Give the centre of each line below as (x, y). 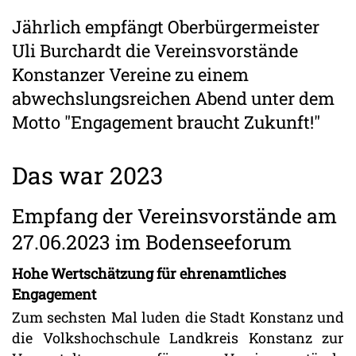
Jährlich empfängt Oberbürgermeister (166, 27)
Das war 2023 (87, 176)
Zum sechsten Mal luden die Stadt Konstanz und (178, 317)
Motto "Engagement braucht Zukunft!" (168, 122)
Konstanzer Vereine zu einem (130, 75)
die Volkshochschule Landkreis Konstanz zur (178, 338)
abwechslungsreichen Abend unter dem (173, 99)
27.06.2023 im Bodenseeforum (152, 242)
